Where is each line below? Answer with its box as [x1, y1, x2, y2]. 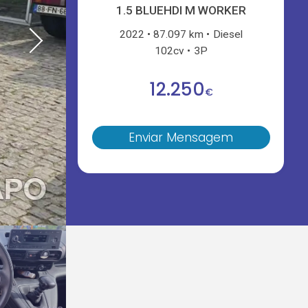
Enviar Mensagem [129, 129, 234, 146]
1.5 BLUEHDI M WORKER [115, 3, 246, 18]
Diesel [212, 27, 243, 41]
